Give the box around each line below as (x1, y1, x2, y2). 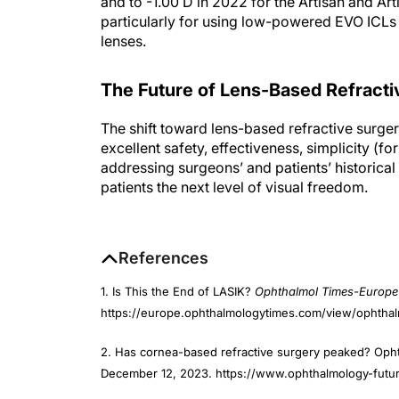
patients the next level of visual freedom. (101, 178, 368, 196)
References (118, 248, 208, 267)
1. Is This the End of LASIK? (101, 284, 255, 298)
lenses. (101, 32, 146, 50)
